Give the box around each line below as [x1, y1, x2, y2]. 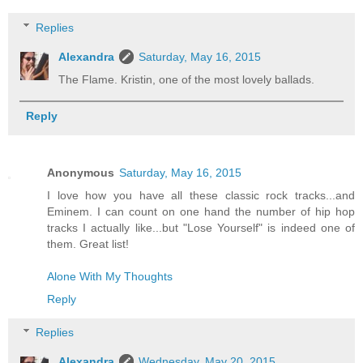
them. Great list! [47, 237, 129, 250]
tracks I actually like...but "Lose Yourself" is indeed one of [47, 220, 355, 234]
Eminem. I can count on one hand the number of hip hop [47, 204, 355, 218]
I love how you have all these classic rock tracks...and [47, 188, 355, 202]
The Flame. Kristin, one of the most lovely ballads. [58, 72, 315, 86]
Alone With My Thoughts [47, 269, 173, 283]
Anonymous [47, 165, 114, 179]
